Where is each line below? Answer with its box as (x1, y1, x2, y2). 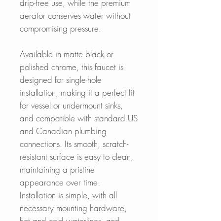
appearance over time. (20, 176, 100, 188)
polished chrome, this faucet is (20, 61, 123, 73)
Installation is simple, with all (20, 189, 117, 201)
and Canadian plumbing (20, 125, 107, 137)
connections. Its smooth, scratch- (20, 138, 128, 149)
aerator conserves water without (20, 9, 131, 21)
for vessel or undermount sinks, (20, 99, 123, 111)
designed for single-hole (20, 74, 102, 85)
